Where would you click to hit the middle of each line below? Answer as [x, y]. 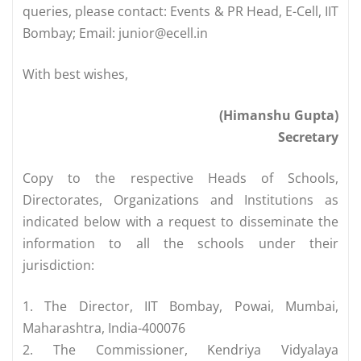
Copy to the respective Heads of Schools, [180, 178]
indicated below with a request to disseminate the [180, 222]
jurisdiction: [58, 266]
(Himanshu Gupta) [279, 116]
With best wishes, [75, 75]
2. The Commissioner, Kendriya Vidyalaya [180, 350]
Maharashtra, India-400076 [104, 328]
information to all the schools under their [180, 244]
